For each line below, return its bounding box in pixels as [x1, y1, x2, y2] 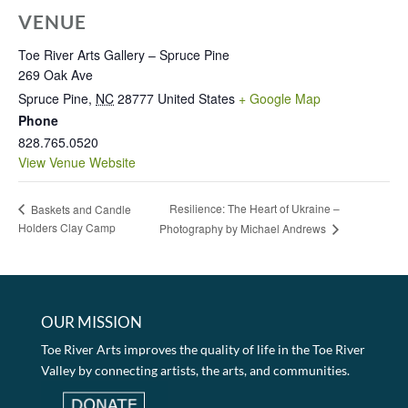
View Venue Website [18, 152, 136, 171]
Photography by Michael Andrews [159, 219, 330, 236]
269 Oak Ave [18, 65, 93, 84]
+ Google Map [239, 88, 321, 107]
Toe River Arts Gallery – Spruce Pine [18, 45, 229, 64]
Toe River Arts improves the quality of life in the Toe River [40, 341, 365, 357]
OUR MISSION [40, 311, 142, 331]
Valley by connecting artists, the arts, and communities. [40, 362, 350, 378]
